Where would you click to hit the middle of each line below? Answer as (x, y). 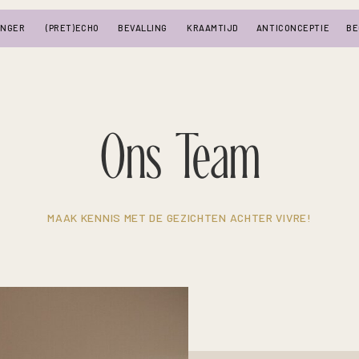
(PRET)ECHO (73, 28)
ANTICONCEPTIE (293, 28)
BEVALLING (143, 28)
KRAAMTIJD (213, 28)
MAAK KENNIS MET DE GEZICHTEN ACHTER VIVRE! (179, 218)
